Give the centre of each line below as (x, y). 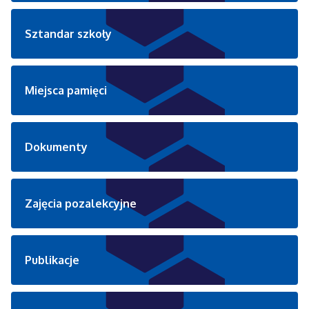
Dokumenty (56, 147)
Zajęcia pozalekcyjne (81, 204)
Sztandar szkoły (68, 34)
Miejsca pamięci (66, 91)
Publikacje (52, 260)
